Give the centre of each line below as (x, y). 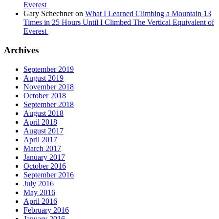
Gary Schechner (48, 14)
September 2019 (49, 69)
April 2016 (40, 201)
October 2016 (45, 166)
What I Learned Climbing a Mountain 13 (148, 14)
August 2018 (44, 113)
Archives (21, 50)
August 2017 (44, 131)
